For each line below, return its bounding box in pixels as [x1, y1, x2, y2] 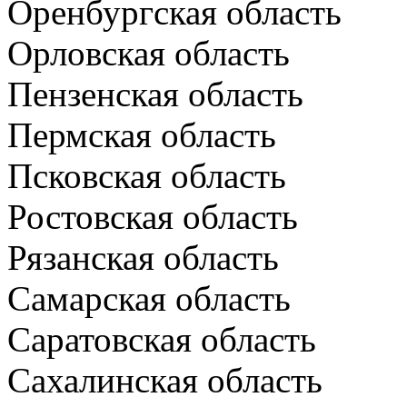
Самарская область [7, 279, 291, 318]
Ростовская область [7, 197, 298, 236]
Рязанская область [7, 238, 279, 277]
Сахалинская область [7, 361, 323, 400]
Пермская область [7, 115, 276, 154]
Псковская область [7, 156, 286, 195]
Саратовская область [7, 320, 316, 359]
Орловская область [7, 34, 290, 73]
